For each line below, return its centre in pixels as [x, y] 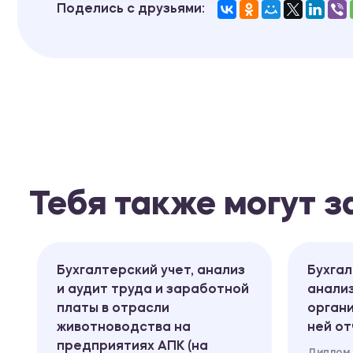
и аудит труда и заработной [153, 290]
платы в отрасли [113, 308]
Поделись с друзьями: [131, 9]
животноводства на [124, 327]
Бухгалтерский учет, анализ [151, 271]
